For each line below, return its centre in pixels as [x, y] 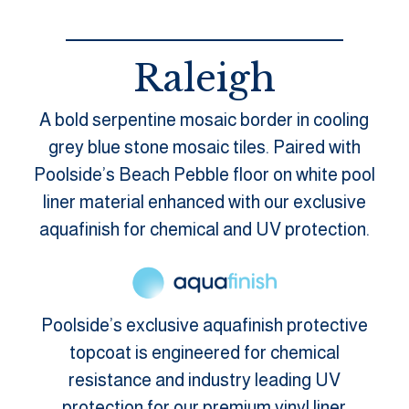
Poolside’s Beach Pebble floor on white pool [204, 174]
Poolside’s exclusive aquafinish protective [204, 325]
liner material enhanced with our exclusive [204, 201]
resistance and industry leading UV [204, 379]
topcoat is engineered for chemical [204, 352]
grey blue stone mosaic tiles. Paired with [204, 147]
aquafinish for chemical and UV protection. [204, 229]
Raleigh [204, 78]
